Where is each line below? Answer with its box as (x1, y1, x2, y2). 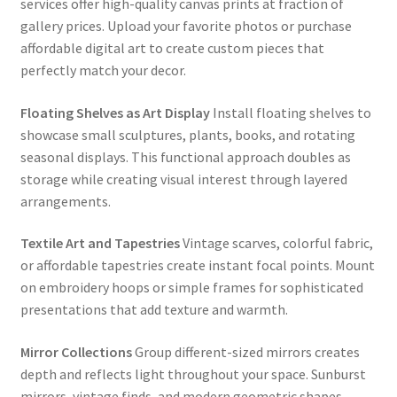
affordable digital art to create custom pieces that (19, 38, 324, 57)
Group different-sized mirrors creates (131, 342, 360, 361)
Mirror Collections (19, 342, 132, 361)
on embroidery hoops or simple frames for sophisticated (19, 278, 363, 297)
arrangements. (19, 191, 111, 210)
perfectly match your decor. (19, 60, 186, 79)
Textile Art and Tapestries (19, 234, 180, 253)
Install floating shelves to (209, 103, 371, 121)
